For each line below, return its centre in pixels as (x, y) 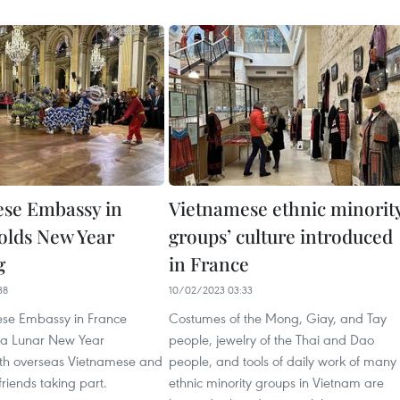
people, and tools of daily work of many (283, 361)
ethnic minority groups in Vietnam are (276, 382)
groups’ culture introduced (281, 236)
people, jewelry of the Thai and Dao (271, 339)
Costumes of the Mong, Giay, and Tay (278, 318)
